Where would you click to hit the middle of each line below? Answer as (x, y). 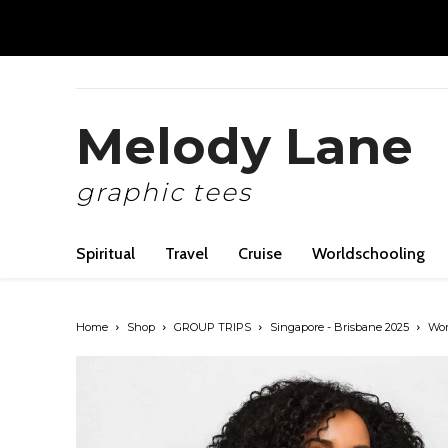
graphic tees (164, 192)
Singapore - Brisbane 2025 (339, 327)
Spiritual (105, 254)
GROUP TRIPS (212, 327)
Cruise (260, 254)
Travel (186, 254)
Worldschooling (368, 254)
